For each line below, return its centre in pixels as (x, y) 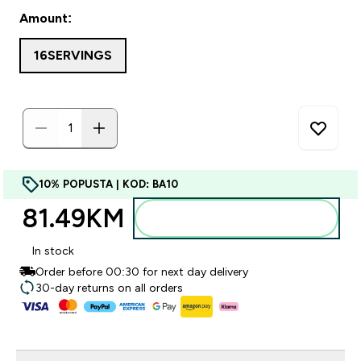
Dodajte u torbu (246, 218)
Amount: (46, 18)
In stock (53, 251)
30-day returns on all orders (109, 288)
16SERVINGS (73, 55)
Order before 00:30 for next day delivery (142, 272)
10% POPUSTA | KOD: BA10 (108, 184)
